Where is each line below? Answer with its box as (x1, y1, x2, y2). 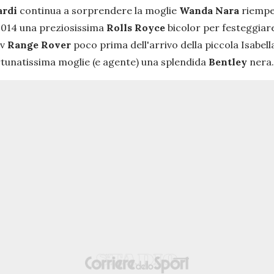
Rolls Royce (106, 21, 168, 34)
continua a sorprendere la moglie (20, 4, 179, 17)
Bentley (209, 55, 250, 68)
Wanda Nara (179, 4, 242, 17)
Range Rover (7, 38, 73, 51)
